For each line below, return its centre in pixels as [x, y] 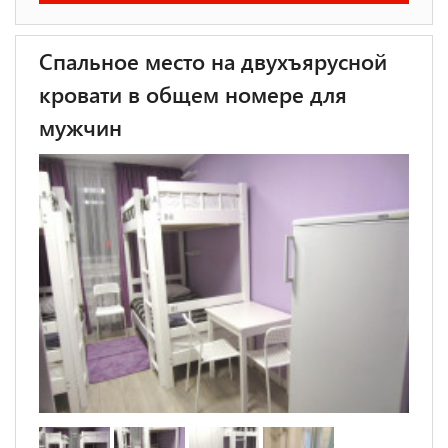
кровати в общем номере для [193, 94]
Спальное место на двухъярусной [213, 61]
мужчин [80, 127]
